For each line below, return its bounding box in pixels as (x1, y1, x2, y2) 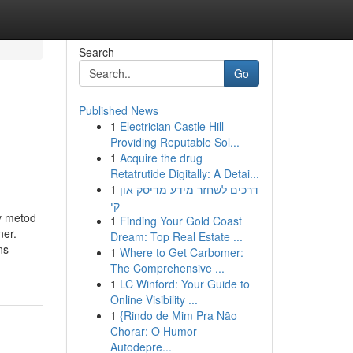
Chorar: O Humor (110, 323, 197, 339)
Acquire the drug (119, 150, 203, 165)
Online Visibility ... (110, 292, 198, 307)
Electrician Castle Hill (119, 118, 224, 134)
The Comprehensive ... (110, 260, 225, 276)
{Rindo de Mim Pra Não (119, 307, 237, 323)
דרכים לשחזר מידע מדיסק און (119, 181, 258, 197)
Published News (78, 102, 158, 118)
